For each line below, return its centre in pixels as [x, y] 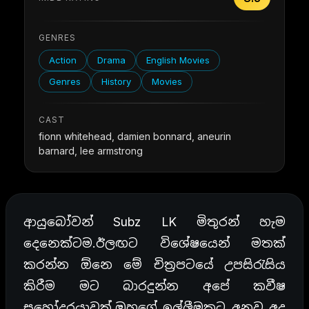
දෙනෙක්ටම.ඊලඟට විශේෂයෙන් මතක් [154, 243]
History [116, 82]
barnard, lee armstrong [91, 151]
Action [63, 60]
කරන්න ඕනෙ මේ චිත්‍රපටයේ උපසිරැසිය [154, 265]
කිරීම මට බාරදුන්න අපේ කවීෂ [154, 286]
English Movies [178, 60]
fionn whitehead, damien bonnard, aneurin [135, 137]
